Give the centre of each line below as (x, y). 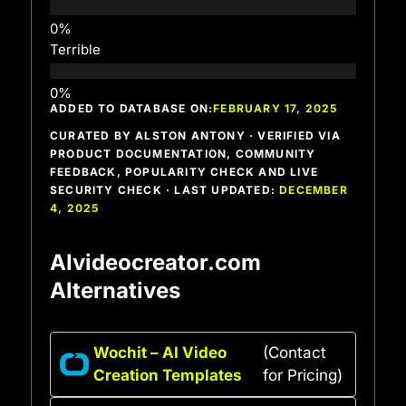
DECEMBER (314, 189)
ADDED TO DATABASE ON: (132, 108)
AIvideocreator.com (155, 262)
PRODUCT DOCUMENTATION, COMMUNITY (183, 153)
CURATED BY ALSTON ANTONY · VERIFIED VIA (195, 135)
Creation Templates (168, 375)
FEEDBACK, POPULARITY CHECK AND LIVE (184, 171)
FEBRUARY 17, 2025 (275, 108)
